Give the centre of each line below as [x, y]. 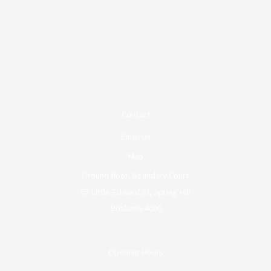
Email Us [135, 137]
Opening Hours [135, 253]
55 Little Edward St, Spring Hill [135, 192]
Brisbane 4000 [135, 208]
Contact [135, 115]
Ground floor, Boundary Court [135, 176]
